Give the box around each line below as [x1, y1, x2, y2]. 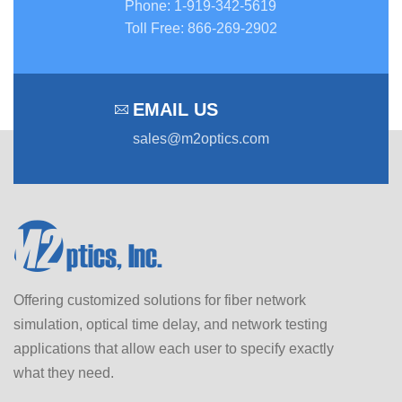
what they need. [13, 364, 114, 380]
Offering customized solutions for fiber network [13, 292, 306, 308]
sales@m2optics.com [133, 130, 269, 146]
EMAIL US [133, 99, 218, 119]
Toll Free [125, 20, 180, 36]
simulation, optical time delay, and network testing [13, 316, 328, 332]
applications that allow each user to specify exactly [13, 340, 334, 356]
